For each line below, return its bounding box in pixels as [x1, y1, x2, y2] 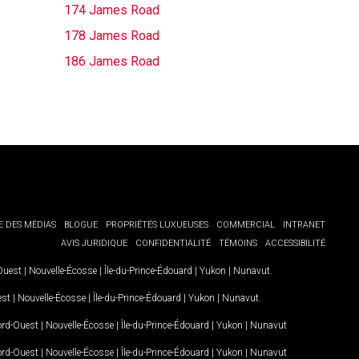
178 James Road [63, 28, 159, 43]
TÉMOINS [219, 238, 257, 248]
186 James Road [63, 54, 159, 69]
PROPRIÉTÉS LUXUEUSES [106, 220, 208, 230]
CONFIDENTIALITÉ [135, 238, 211, 248]
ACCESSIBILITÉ [265, 238, 325, 248]
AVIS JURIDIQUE [61, 238, 127, 248]
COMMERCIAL [216, 220, 275, 230]
